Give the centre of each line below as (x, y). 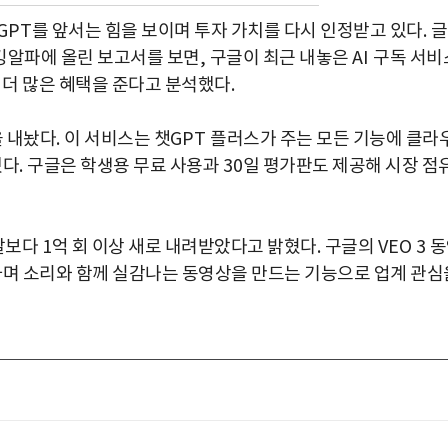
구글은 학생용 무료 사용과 (125, 166)
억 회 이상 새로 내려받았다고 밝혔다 (184, 247)
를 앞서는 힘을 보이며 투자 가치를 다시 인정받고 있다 (227, 31)
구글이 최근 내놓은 (280, 58)
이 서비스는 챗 (117, 139)
